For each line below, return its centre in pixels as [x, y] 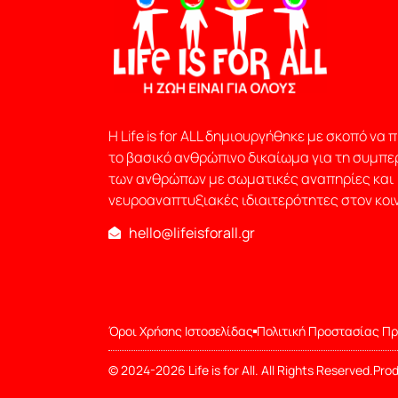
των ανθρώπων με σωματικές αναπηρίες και [251, 178]
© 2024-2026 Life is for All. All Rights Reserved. [241, 370]
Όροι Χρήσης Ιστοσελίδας [181, 331]
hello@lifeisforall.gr [191, 233]
